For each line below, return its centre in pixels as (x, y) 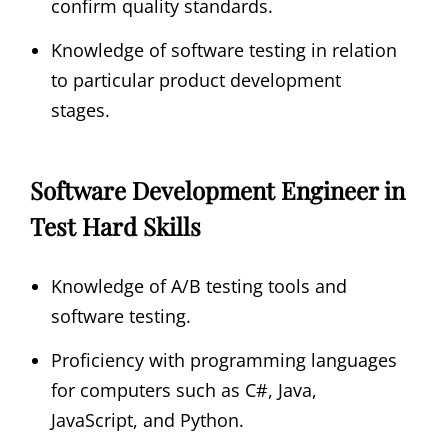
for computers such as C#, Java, (184, 389)
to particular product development (196, 80)
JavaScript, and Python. (147, 419)
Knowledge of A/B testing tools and (199, 285)
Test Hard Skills (115, 226)
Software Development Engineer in (217, 190)
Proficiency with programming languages (224, 359)
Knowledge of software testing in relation (224, 50)
